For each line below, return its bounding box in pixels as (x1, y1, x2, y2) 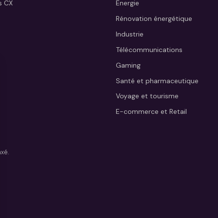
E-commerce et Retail (115, 107, 187, 116)
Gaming (115, 60, 141, 70)
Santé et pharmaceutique (115, 76, 199, 85)
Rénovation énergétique (115, 14, 192, 23)
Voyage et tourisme (115, 91, 179, 101)
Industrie (115, 30, 144, 39)
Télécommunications (115, 45, 182, 54)
